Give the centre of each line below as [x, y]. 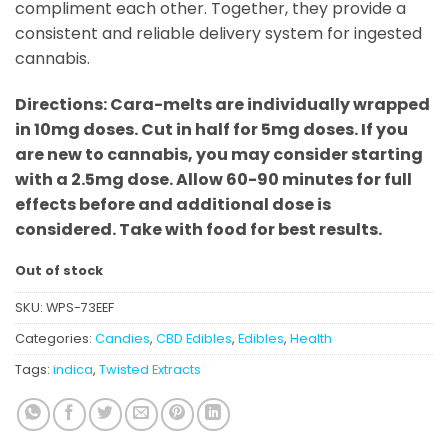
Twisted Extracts [150, 369]
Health [311, 338]
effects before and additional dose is [173, 205]
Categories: [55, 338]
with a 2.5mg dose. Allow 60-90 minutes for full [213, 180]
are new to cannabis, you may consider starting [219, 155]
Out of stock [59, 270]
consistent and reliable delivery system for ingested [218, 34]
